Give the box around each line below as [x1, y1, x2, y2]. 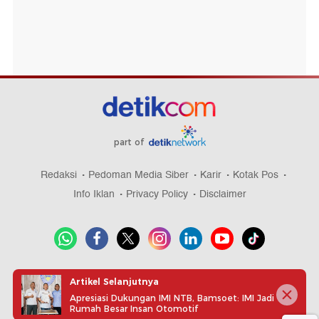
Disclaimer [199, 185, 246, 202]
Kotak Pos [233, 166, 278, 183]
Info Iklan [73, 185, 115, 202]
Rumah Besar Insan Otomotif [70, 303, 198, 314]
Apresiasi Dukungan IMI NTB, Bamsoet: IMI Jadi [70, 292, 274, 303]
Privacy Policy [125, 185, 188, 202]
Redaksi [41, 166, 77, 183]
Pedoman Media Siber [88, 166, 189, 183]
